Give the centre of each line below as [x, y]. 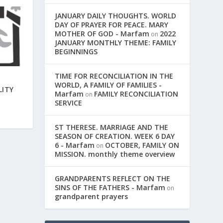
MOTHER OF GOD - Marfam [102, 34]
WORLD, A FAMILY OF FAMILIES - [109, 85]
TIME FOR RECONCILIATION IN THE [114, 76]
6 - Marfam [75, 145]
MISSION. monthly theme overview [115, 154]
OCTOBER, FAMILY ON [142, 145]
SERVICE [69, 103]
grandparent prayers [92, 197]
